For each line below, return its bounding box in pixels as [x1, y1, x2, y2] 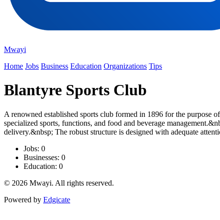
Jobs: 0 [24, 144, 45, 153]
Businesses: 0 [24, 153, 65, 162]
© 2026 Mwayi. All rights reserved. [4, 178, 114, 187]
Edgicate [43, 195, 70, 204]
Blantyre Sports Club [4, 81, 147, 99]
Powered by [4, 195, 43, 204]
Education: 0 [24, 162, 63, 170]
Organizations [104, 62, 147, 70]
